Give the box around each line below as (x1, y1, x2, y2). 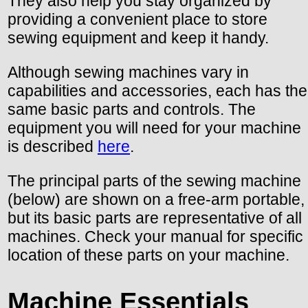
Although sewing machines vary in (8, 63, 249, 81)
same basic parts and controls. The (8, 100, 256, 118)
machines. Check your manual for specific (8, 227, 303, 245)
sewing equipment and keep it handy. (8, 28, 269, 47)
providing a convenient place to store (8, 10, 267, 28)
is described (8, 137, 98, 155)
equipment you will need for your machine (8, 118, 301, 137)
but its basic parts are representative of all (8, 208, 302, 227)
